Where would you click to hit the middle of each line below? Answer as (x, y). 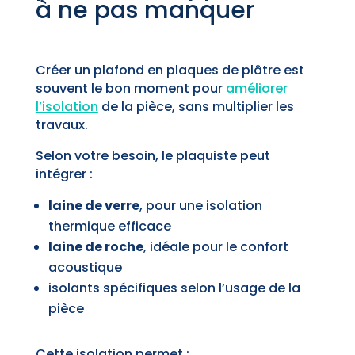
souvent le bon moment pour (130, 89)
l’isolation (67, 107)
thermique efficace (109, 227)
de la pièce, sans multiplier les (196, 107)
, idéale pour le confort (216, 247)
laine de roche (95, 247)
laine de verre (94, 206)
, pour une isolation (200, 206)
